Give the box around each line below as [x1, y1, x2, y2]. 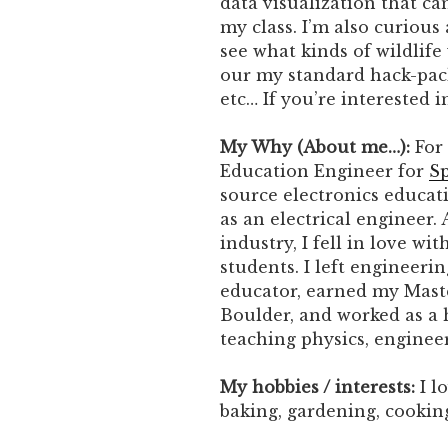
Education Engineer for [220, 161, 429, 182]
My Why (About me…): [220, 137, 415, 158]
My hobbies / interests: [220, 377, 415, 398]
